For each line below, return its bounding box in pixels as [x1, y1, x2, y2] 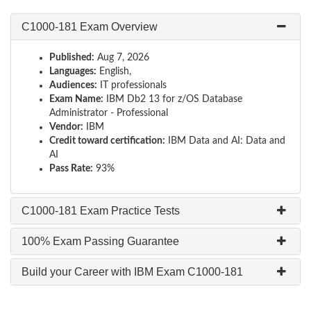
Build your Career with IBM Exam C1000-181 [22, 266, 243, 278]
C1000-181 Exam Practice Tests [22, 205, 180, 217]
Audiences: [49, 81, 97, 90]
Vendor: [49, 122, 83, 132]
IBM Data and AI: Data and [165, 136, 285, 146]
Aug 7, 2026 [94, 53, 149, 62]
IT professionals [97, 81, 167, 90]
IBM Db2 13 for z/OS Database [103, 94, 242, 104]
